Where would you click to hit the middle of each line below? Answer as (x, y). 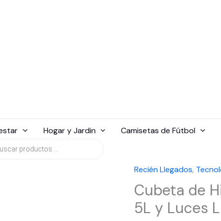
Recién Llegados (163, 169)
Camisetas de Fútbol (158, 130)
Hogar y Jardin (69, 130)
